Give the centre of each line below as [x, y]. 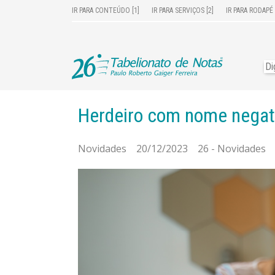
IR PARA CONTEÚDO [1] [106, 10]
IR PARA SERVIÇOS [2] [183, 10]
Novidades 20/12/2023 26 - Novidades [172, 149]
